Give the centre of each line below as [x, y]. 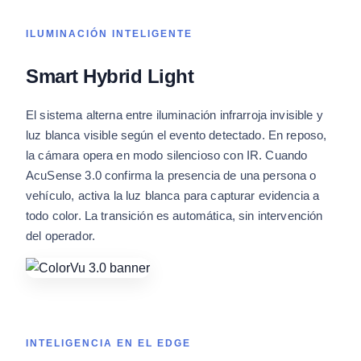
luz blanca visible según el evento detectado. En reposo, [176, 135]
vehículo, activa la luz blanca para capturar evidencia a [173, 195]
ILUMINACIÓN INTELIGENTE [109, 33]
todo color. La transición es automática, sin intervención [174, 215]
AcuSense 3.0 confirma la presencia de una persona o [171, 175]
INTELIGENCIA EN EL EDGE [108, 343]
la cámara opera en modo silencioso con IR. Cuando [167, 155]
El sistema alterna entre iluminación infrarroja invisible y [174, 114]
